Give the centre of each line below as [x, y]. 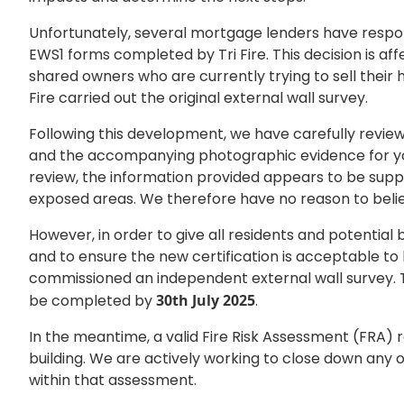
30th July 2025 [206, 300]
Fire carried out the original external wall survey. [198, 97]
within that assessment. [113, 380]
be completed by [92, 300]
